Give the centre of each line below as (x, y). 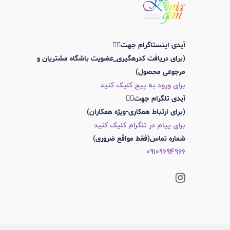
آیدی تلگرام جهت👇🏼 (156, 99)
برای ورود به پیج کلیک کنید (143, 85)
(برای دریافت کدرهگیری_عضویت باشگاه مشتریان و (111, 59)
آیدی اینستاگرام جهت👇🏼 (149, 45)
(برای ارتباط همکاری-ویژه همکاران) (136, 112)
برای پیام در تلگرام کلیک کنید (140, 125)
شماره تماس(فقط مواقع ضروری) (139, 139)
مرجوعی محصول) (160, 72)
